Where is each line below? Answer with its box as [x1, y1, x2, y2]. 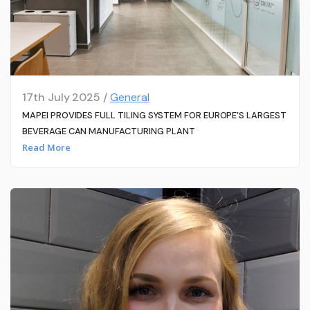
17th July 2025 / [21, 89, 111, 104]
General [110, 89, 149, 104]
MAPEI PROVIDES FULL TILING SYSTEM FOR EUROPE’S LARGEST [21, 109, 287, 121]
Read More [21, 141, 71, 154]
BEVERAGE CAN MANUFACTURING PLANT [21, 125, 195, 137]
